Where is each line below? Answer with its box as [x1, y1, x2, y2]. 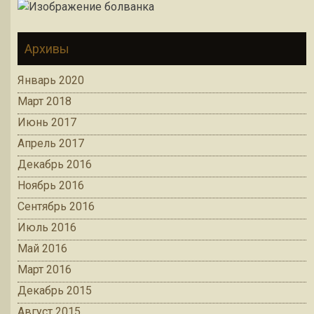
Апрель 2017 [18, 137, 84, 151]
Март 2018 [18, 95, 71, 109]
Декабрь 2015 [18, 284, 92, 298]
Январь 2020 [18, 74, 84, 88]
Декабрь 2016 [18, 158, 92, 172]
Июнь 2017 [18, 116, 76, 130]
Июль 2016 [18, 221, 76, 235]
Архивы [25, 41, 69, 57]
